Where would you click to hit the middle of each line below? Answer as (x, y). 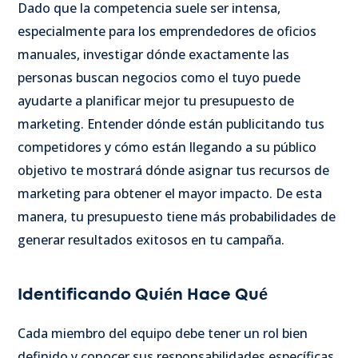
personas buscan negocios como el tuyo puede (159, 78)
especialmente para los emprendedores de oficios (167, 32)
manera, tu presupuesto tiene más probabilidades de (177, 217)
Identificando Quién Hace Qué (143, 295)
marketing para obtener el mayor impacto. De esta (170, 194)
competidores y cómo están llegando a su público (167, 147)
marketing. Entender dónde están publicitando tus (171, 124)
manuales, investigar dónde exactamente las (153, 55)
